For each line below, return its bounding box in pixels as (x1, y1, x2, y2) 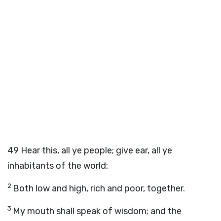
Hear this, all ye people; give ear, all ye (21, 145, 172, 156)
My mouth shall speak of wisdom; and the (13, 206, 182, 217)
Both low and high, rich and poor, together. (13, 183, 185, 194)
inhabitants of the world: (7, 160, 108, 171)
